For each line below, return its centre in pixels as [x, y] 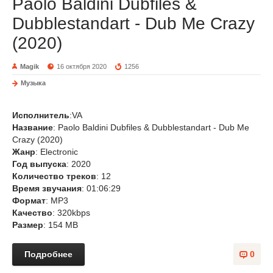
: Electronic [57, 152]
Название [33, 127]
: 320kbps [71, 213]
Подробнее [48, 254]
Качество [32, 213]
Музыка [33, 83]
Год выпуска [39, 164]
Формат [29, 200]
